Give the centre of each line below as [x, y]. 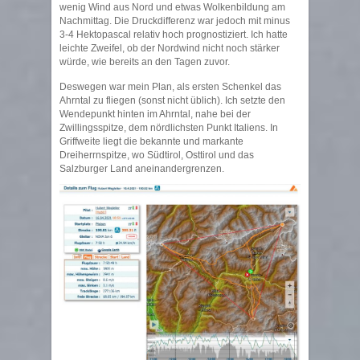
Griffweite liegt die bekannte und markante [151, 141]
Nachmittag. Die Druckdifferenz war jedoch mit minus [175, 20]
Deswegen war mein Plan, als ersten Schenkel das [170, 86]
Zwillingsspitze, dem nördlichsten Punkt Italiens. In [169, 127]
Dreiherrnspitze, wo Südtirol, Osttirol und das [157, 155]
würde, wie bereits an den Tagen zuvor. [145, 61]
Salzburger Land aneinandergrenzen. [142, 168]
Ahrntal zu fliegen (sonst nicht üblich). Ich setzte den [172, 100]
